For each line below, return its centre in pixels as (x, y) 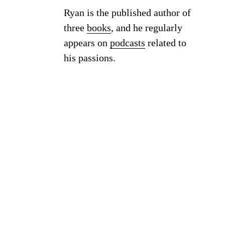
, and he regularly (147, 28)
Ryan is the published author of (127, 13)
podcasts (128, 43)
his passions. (90, 58)
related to (166, 43)
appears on (87, 43)
